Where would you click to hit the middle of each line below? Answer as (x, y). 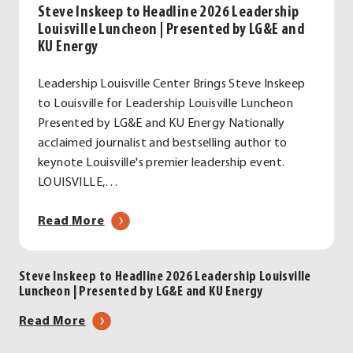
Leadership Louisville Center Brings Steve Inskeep (172, 84)
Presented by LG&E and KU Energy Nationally (162, 123)
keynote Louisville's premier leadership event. (162, 163)
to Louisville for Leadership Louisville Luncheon (166, 104)
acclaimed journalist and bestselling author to (163, 143)
